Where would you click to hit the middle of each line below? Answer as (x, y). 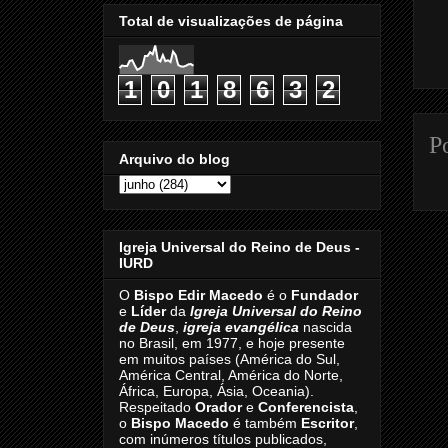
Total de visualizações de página (231, 21)
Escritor (327, 423)
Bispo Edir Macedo (198, 295)
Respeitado (157, 407)
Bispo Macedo (180, 423)
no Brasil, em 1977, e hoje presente (232, 343)
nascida (325, 327)
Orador (218, 407)
